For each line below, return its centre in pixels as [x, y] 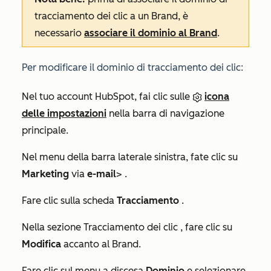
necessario [59, 33]
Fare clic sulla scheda [69, 201]
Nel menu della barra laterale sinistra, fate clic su [130, 157]
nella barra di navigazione [165, 114]
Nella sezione [53, 227]
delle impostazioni [64, 114]
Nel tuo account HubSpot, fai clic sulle [107, 97]
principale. [45, 131]
